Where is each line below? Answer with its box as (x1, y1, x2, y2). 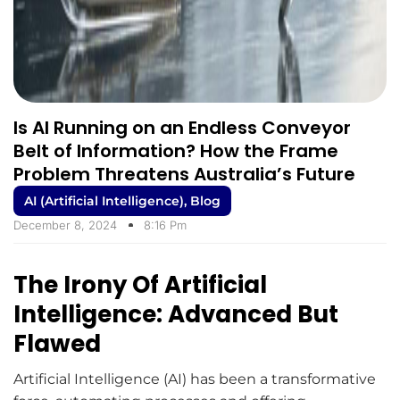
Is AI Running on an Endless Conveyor (13, 115, 351, 141)
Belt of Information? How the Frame (13, 138, 338, 164)
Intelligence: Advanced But (13, 298, 338, 331)
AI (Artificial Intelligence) (24, 193, 184, 210)
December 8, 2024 (13, 218, 117, 233)
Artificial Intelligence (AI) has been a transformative (13, 371, 376, 388)
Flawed (13, 328, 101, 361)
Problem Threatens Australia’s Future (13, 162, 355, 187)
